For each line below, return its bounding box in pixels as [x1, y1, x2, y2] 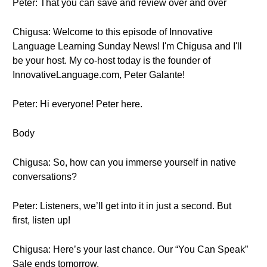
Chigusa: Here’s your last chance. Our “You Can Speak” [13, 244, 248, 254]
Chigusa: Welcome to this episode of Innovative [13, 27, 213, 37]
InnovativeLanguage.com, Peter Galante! [13, 70, 185, 80]
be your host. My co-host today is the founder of [13, 55, 210, 66]
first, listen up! [13, 215, 70, 225]
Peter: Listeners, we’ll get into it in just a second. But [13, 201, 231, 211]
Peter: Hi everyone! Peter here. [13, 99, 142, 109]
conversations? [13, 172, 77, 182]
